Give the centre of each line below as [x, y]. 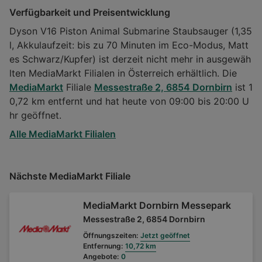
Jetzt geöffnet [166, 236]
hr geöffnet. [35, 115]
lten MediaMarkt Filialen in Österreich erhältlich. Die [123, 73]
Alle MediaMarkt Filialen [63, 134]
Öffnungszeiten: [110, 236]
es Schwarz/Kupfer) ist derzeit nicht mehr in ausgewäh [130, 59]
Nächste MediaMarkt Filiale [70, 176]
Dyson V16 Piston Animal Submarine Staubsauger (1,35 [131, 31]
